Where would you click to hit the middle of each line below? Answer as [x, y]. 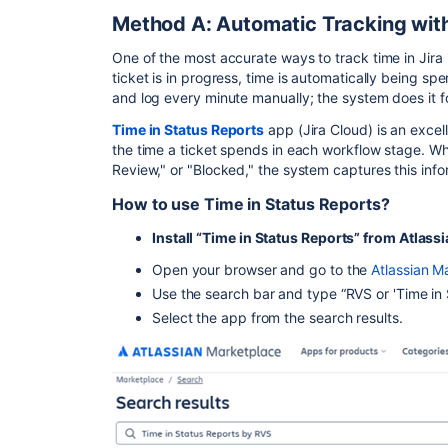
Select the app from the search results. [277, 317]
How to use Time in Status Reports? [253, 204]
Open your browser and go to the [260, 269]
